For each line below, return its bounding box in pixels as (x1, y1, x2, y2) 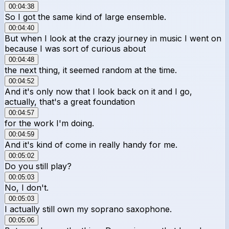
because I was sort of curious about (5, 43, 146, 54)
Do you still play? (5, 161, 72, 171)
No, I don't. (5, 182, 49, 193)
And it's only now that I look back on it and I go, (5, 86, 192, 97)
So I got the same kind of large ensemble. (5, 11, 166, 22)
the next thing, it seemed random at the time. (5, 64, 177, 75)
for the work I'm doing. (5, 118, 94, 128)
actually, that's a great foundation (5, 96, 135, 107)
